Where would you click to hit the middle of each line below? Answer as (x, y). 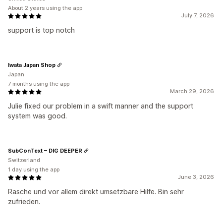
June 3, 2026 (196, 177)
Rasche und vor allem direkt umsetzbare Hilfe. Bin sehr (96, 192)
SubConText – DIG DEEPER (45, 150)
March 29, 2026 (192, 91)
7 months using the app (39, 84)
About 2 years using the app (45, 8)
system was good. (37, 116)
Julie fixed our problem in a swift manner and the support (101, 106)
